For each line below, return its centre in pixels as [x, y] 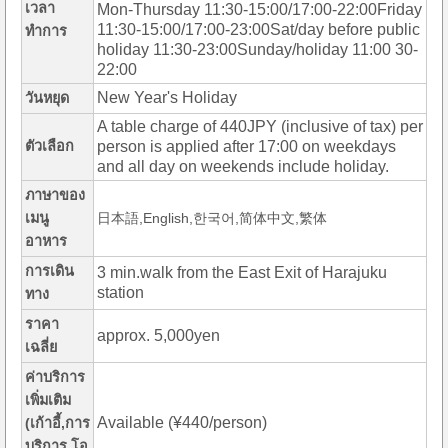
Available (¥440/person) [182, 423]
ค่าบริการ [55, 377]
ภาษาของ [55, 195]
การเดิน [49, 271]
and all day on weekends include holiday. [243, 167]
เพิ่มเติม [48, 400]
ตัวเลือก [49, 146]
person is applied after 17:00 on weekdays [246, 147]
